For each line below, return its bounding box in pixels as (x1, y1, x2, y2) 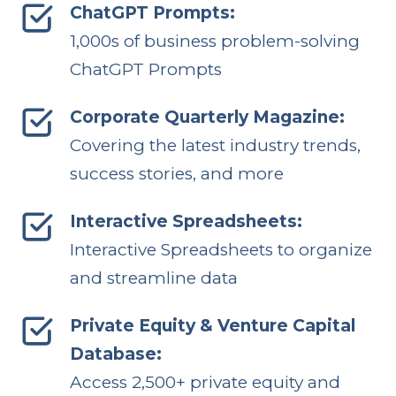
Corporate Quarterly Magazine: (69, 106, 345, 127)
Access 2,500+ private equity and (69, 371, 340, 392)
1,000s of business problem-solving (69, 30, 360, 51)
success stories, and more (69, 163, 284, 184)
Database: (69, 343, 162, 364)
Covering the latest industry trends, (69, 134, 361, 156)
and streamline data (69, 267, 238, 288)
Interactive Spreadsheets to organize (69, 239, 372, 260)
